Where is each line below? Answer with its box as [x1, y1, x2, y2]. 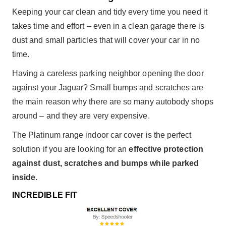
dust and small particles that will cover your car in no [12, 36, 200, 44]
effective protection [129, 145, 203, 153]
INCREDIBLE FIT [12, 191, 77, 199]
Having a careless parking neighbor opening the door [12, 69, 204, 78]
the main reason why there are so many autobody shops [12, 97, 213, 106]
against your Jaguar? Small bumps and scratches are [12, 83, 204, 92]
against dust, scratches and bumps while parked [12, 159, 199, 167]
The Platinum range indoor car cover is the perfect [12, 131, 192, 139]
